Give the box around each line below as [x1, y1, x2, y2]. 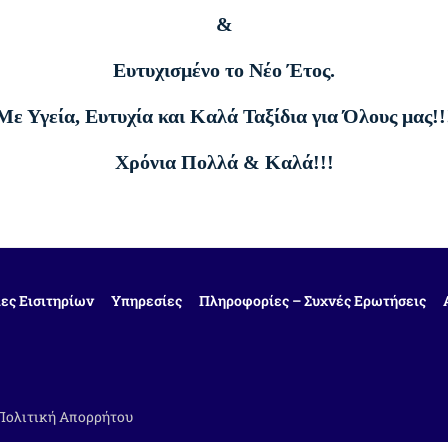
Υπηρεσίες [111, 291, 182, 310]
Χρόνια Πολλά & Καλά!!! [114, 150, 334, 173]
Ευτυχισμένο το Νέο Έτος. [113, 58, 335, 81]
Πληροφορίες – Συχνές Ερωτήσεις [199, 291, 426, 310]
